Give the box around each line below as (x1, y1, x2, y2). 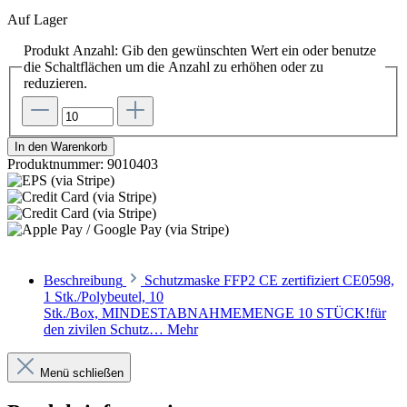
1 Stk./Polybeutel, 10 (44, 289, 164, 305)
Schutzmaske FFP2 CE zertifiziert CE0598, (144, 273, 394, 289)
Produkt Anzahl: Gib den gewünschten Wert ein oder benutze (24, 42, 376, 58)
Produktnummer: (7, 156, 107, 173)
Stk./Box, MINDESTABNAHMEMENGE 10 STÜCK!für (44, 305, 386, 322)
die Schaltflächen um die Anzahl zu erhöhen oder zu (24, 58, 323, 74)
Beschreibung (44, 273, 123, 289)
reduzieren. (24, 74, 87, 91)
